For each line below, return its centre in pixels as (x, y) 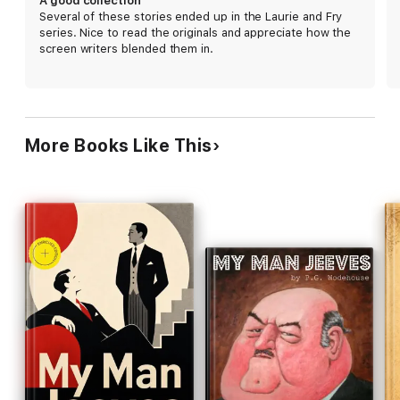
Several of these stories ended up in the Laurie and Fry (191, 16)
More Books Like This (119, 145)
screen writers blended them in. (126, 48)
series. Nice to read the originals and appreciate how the (196, 32)
